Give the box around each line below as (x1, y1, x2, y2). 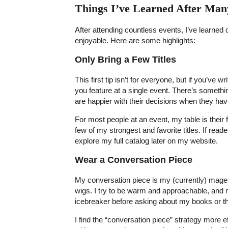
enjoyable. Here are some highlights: (75, 36, 195, 45)
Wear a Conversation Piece (75, 155, 192, 165)
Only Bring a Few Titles (75, 54, 176, 65)
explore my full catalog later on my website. (75, 136, 218, 146)
